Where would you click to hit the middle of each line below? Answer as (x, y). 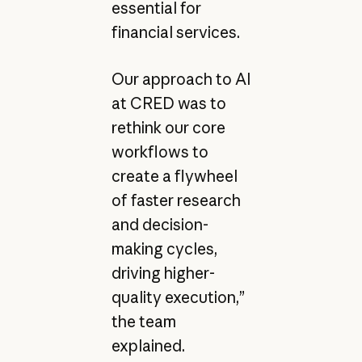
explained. (148, 346)
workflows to (160, 152)
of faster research (176, 201)
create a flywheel (174, 177)
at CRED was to (168, 104)
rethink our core (168, 128)
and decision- (160, 225)
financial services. (175, 32)
